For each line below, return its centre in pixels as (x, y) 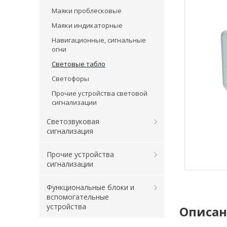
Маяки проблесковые (87, 11)
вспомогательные (78, 197)
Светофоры (70, 79)
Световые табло (79, 64)
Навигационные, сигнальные (99, 40)
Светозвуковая (73, 121)
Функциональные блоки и (90, 187)
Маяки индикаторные (87, 25)
